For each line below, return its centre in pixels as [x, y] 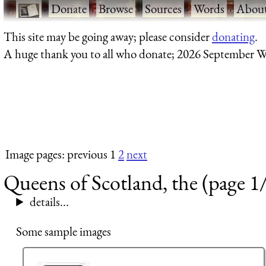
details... [49, 202]
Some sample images [64, 231]
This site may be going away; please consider [108, 36]
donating [233, 36]
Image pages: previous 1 [62, 154]
